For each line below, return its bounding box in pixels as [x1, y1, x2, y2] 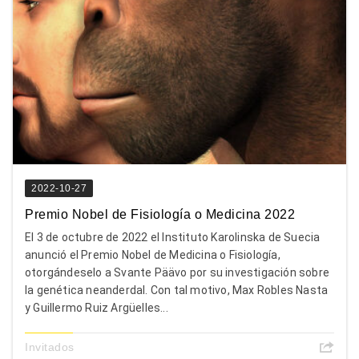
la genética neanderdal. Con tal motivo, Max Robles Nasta [25, 283, 329, 296]
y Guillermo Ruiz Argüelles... [25, 301, 168, 314]
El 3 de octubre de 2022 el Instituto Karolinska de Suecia [25, 230, 321, 244]
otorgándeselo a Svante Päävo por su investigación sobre [25, 265, 330, 279]
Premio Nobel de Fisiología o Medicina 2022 [25, 207, 295, 221]
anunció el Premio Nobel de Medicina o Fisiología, [25, 248, 280, 261]
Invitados [25, 340, 75, 353]
